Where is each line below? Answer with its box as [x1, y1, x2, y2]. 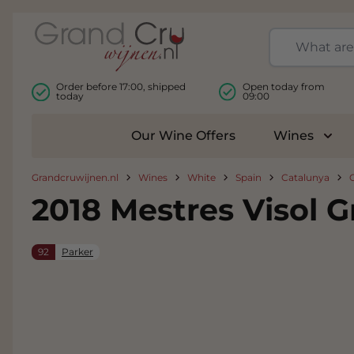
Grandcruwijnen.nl [32, 171, 119, 183]
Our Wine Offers [131, 128, 235, 144]
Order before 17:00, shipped [55, 81, 186, 93]
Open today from [243, 81, 326, 93]
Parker [62, 246, 93, 258]
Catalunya [281, 171, 330, 183]
